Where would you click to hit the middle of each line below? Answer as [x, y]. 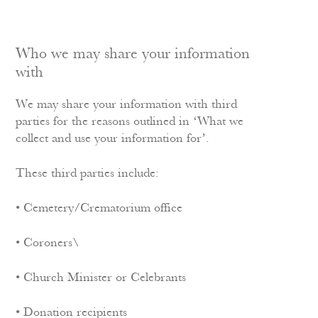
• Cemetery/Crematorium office [99, 208]
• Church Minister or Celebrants [101, 278]
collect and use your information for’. [113, 139]
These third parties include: [88, 174]
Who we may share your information [133, 54]
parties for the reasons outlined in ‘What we [130, 122]
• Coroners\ [48, 243]
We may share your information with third [127, 105]
